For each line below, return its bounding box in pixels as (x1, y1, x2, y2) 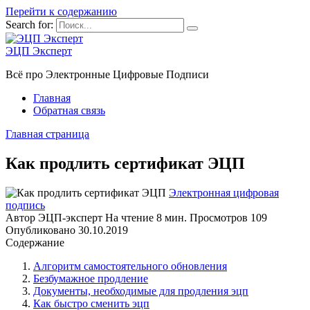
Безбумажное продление (33, 272, 148, 284)
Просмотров (190, 211, 248, 224)
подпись (6, 199, 45, 211)
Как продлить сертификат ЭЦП (6, 154, 245, 172)
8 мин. (154, 211, 187, 224)
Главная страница (6, 128, 89, 140)
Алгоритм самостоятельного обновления (33, 259, 227, 272)
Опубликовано (6, 224, 75, 236)
